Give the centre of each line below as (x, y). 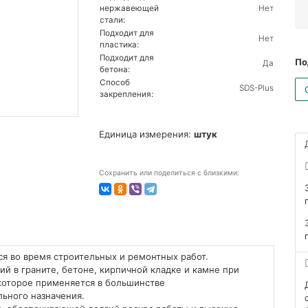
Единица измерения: (146, 134)
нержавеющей (129, 9)
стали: (112, 20)
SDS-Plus (256, 88)
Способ (115, 83)
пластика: (119, 45)
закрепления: (126, 95)
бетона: (115, 70)
